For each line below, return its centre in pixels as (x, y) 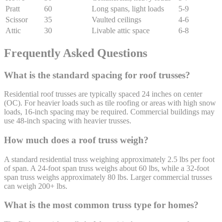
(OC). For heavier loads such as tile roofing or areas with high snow (110, 103)
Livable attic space (121, 30)
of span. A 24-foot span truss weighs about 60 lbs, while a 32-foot (107, 168)
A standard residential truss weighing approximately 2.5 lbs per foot (109, 159)
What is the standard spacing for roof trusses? (97, 75)
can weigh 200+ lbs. (36, 186)
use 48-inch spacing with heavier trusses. (68, 121)
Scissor (17, 19)
